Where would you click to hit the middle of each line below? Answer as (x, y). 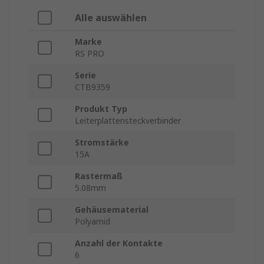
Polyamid (93, 222)
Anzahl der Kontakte (119, 243)
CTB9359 (93, 87)
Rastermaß (99, 176)
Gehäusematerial (112, 210)
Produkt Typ (101, 109)
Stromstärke (102, 143)
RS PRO (90, 54)
